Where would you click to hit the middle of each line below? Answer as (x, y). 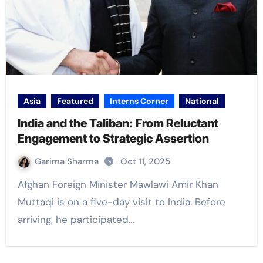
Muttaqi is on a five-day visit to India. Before (121, 202)
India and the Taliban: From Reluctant (118, 124)
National (202, 101)
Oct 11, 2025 (145, 162)
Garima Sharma (68, 162)
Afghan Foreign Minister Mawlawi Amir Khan (21, 185)
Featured (75, 101)
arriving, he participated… (76, 220)
